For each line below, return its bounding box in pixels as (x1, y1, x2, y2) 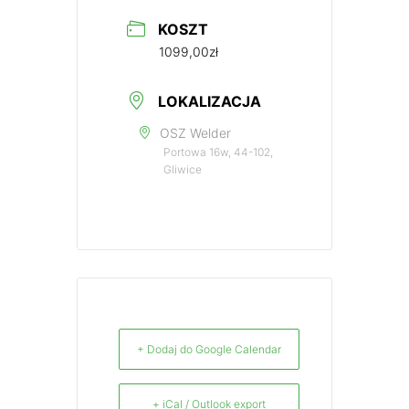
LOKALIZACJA (158, 92, 261, 111)
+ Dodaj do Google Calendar (137, 342, 281, 357)
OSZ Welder (160, 125, 231, 142)
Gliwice (163, 163, 202, 177)
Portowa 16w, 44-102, (163, 145, 273, 160)
